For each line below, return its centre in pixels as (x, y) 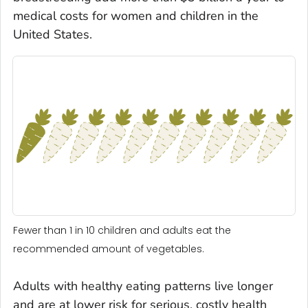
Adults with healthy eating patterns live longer (143, 286)
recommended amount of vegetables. (109, 249)
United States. (53, 35)
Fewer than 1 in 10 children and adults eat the (122, 231)
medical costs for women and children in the (136, 16)
